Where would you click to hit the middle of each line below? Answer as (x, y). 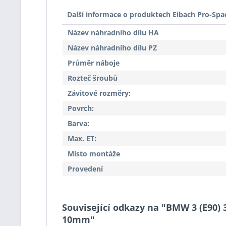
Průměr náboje (94, 63)
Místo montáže (94, 154)
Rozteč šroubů (93, 78)
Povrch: (81, 108)
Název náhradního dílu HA (113, 33)
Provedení (85, 169)
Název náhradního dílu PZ (112, 48)
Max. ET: (82, 138)
